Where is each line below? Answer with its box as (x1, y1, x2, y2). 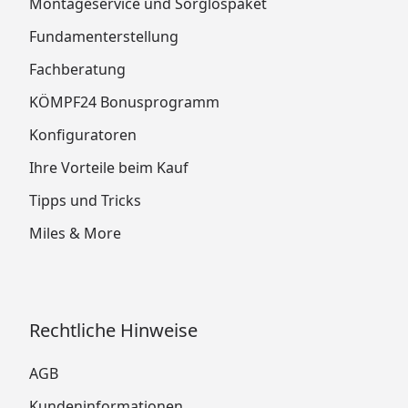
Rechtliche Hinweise (29, 318, 198, 343)
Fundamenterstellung (29, 26, 178, 47)
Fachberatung (29, 59, 126, 80)
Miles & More (29, 223, 121, 244)
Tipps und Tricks (29, 190, 141, 211)
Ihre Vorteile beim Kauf (29, 158, 189, 178)
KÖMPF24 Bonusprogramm (29, 92, 219, 113)
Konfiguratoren (29, 125, 137, 146)
